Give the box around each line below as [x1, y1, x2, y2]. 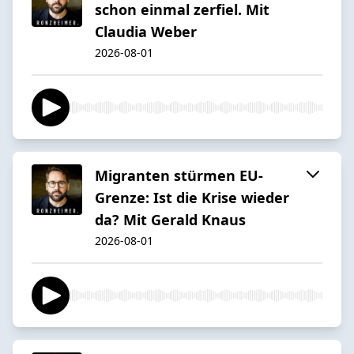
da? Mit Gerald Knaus [95, 209, 246, 229]
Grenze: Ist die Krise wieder [95, 187, 289, 207]
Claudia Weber [95, 21, 197, 41]
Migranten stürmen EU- [95, 165, 263, 185]
